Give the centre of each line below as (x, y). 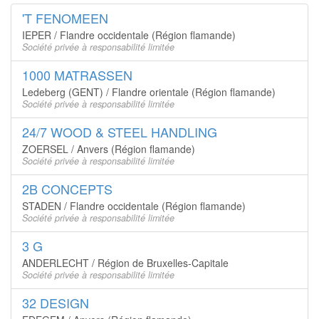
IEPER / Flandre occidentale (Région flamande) (129, 35)
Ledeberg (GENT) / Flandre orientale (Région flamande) (149, 92)
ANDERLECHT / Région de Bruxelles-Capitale (125, 263)
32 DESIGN (56, 303)
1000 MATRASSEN (77, 75)
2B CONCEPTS (67, 189)
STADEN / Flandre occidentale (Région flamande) (134, 206)
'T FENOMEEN (65, 18)
